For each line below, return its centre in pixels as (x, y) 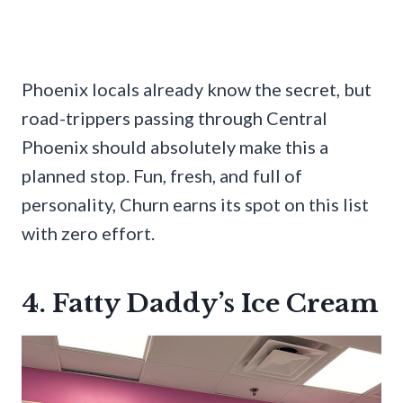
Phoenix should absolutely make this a (175, 147)
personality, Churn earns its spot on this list (195, 205)
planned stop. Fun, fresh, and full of (162, 176)
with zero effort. (88, 233)
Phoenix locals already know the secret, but (197, 90)
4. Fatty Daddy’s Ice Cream (200, 304)
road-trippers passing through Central (175, 118)
